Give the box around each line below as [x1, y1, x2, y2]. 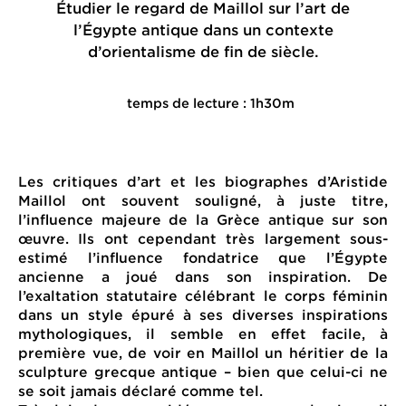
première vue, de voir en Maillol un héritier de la [18, 343, 388, 361]
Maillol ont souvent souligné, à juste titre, [18, 191, 388, 208]
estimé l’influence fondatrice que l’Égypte [18, 248, 388, 266]
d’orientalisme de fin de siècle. [87, 42, 319, 61]
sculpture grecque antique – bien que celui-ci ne [18, 362, 388, 380]
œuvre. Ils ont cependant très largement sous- [18, 229, 388, 246]
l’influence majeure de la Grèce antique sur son [18, 210, 388, 227]
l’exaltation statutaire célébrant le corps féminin [18, 286, 388, 304]
